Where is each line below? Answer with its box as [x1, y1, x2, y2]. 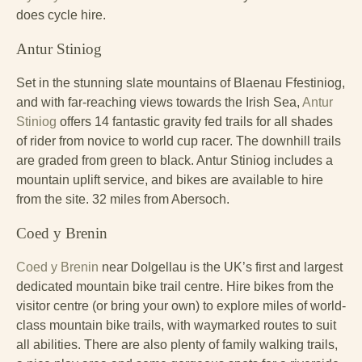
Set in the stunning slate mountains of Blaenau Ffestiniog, [16, 76, 345, 90]
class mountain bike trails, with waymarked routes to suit [16, 318, 336, 333]
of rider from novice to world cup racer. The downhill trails [16, 134, 341, 149]
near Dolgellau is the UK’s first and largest [99, 260, 343, 275]
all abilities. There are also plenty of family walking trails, [16, 338, 338, 352]
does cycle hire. [16, 8, 106, 23]
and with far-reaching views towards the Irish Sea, [16, 95, 302, 110]
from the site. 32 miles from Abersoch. [16, 192, 229, 207]
